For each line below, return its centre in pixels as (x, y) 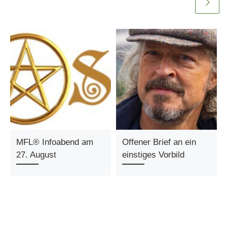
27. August (36, 155)
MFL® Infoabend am (55, 142)
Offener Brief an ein (159, 142)
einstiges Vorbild (154, 155)
